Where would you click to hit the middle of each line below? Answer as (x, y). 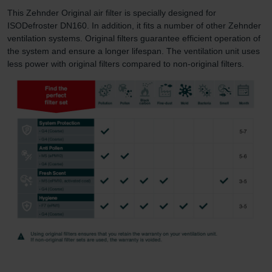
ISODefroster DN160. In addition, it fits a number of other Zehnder (134, 25)
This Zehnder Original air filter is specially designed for (112, 12)
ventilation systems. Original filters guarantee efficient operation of (134, 38)
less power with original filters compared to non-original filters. (126, 63)
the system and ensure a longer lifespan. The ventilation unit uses (134, 51)
